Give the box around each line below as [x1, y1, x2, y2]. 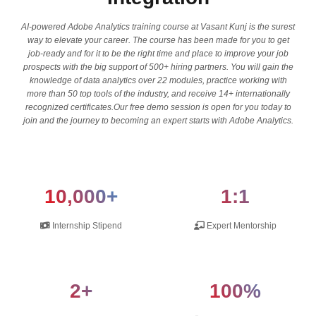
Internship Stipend [49, 221, 122, 231]
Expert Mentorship [205, 221, 276, 231]
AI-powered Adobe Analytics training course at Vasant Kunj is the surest [21, 22, 295, 32]
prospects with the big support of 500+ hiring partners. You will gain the [23, 62, 293, 72]
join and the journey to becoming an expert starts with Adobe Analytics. [23, 116, 293, 126]
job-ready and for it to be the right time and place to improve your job [28, 49, 288, 59]
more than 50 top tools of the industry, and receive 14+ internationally [26, 89, 290, 99]
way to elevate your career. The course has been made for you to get [27, 35, 289, 45]
